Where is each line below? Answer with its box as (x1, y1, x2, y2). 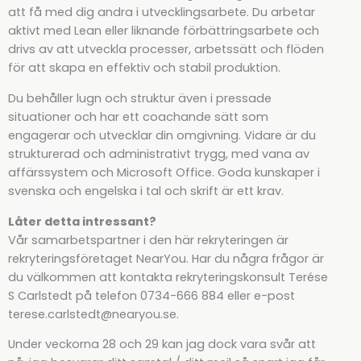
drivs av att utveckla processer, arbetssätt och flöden (8, 41, 324, 58)
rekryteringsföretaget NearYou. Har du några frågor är (8, 250, 324, 267)
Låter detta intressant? (8, 213, 156, 230)
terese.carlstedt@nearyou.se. (8, 305, 179, 322)
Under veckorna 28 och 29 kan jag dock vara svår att (8, 336, 316, 353)
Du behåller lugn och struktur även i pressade (8, 89, 272, 106)
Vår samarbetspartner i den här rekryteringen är (8, 231, 288, 248)
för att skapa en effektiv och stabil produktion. (8, 60, 280, 77)
